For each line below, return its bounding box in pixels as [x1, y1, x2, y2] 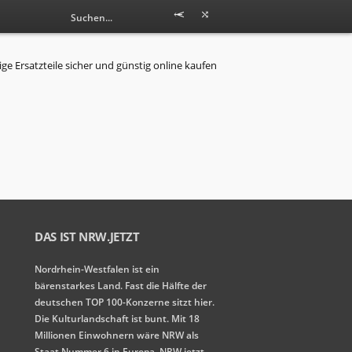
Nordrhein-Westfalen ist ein [35, 262, 159, 276]
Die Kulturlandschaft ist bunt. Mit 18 [35, 312, 200, 325]
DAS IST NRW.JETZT [35, 229, 140, 244]
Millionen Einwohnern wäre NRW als [35, 328, 199, 342]
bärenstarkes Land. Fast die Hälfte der [35, 279, 207, 292]
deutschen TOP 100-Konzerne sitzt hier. [35, 295, 214, 309]
